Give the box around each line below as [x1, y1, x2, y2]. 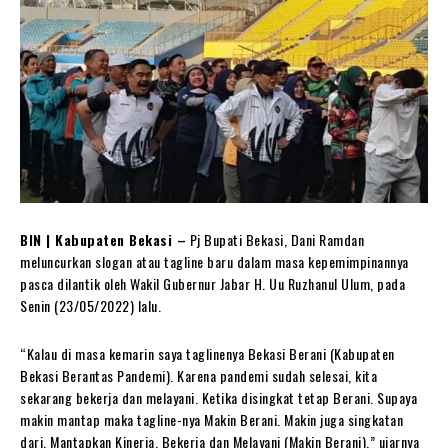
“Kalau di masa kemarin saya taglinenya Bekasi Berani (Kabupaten [20, 343, 395, 365]
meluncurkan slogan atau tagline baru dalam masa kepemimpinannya [20, 251, 409, 273]
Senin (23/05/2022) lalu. [20, 295, 161, 317]
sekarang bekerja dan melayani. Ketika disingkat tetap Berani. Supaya [20, 387, 417, 409]
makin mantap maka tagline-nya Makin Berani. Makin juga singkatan [20, 409, 403, 431]
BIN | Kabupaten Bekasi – [20, 229, 186, 251]
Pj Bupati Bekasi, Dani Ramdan [186, 229, 364, 251]
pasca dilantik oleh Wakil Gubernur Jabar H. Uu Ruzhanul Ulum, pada [20, 273, 405, 295]
